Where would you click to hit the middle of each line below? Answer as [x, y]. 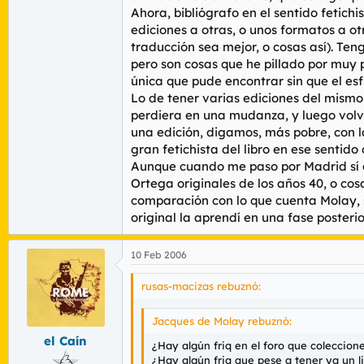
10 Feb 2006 [159, 254]
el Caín [65, 341]
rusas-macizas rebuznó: [201, 286]
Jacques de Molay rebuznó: [222, 321]
